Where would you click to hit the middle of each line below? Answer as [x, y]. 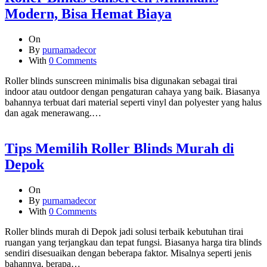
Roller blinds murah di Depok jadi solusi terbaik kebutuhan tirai [124, 232]
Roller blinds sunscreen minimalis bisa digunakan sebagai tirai [121, 80]
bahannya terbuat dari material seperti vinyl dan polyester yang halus [133, 102]
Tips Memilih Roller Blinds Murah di [119, 149]
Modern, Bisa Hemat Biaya [88, 13]
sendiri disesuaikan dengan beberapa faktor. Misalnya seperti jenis [128, 253]
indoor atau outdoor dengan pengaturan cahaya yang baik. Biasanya [132, 91]
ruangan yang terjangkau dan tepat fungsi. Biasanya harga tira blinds [133, 243]
